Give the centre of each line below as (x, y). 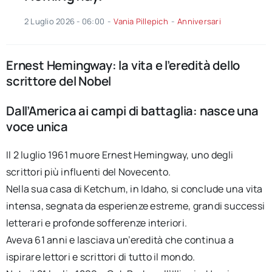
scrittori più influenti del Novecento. (88, 172)
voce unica (37, 126)
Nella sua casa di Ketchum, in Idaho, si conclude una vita (134, 189)
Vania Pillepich (141, 22)
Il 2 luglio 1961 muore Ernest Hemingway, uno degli (119, 155)
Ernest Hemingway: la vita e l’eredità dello (123, 65)
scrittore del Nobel (59, 81)
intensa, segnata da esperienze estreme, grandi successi (135, 206)
